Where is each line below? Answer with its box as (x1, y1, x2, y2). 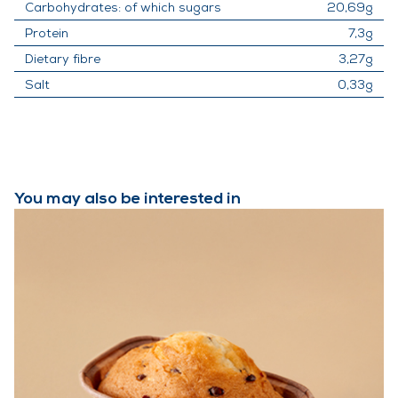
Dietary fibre (25, 53, 100, 67)
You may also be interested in (14, 190, 241, 208)
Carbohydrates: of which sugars (25, 2, 221, 15)
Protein (25, 28, 68, 41)
